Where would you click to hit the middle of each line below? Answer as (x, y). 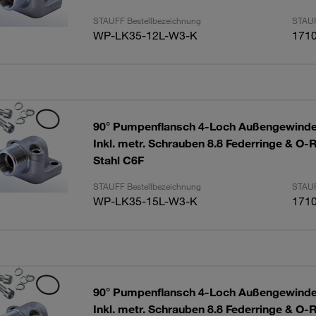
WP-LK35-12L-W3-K (145, 35)
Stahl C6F (118, 160)
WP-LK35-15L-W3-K (145, 201)
